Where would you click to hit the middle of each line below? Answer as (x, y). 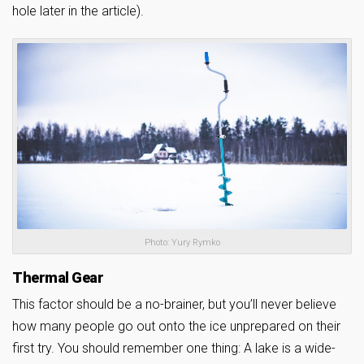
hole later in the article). (78, 11)
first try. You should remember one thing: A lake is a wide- (174, 348)
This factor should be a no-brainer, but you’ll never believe (174, 304)
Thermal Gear (58, 277)
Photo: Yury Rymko (182, 242)
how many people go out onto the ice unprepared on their (176, 326)
